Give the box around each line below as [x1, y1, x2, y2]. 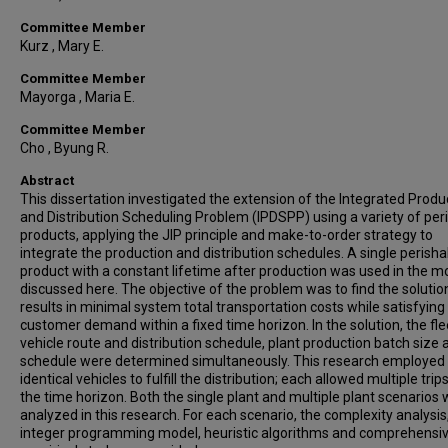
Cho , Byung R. [20, 140, 109, 156]
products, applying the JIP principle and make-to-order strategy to [20, 227, 433, 243]
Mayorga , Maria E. [20, 89, 135, 105]
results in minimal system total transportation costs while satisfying [20, 299, 445, 315]
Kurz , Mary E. [20, 38, 104, 54]
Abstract [20, 173, 74, 188]
